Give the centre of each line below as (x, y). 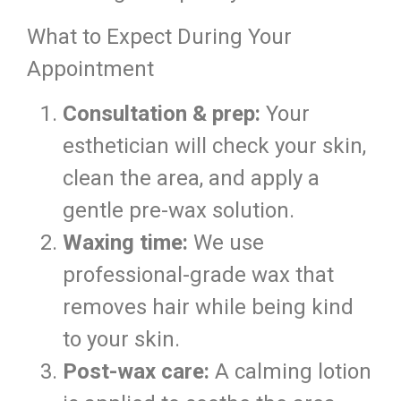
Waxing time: (125, 243)
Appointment (90, 68)
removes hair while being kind (208, 307)
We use (226, 243)
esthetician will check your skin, (214, 146)
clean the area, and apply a (191, 179)
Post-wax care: (136, 372)
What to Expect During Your (159, 36)
